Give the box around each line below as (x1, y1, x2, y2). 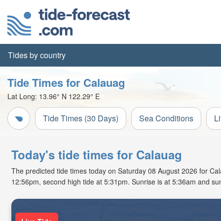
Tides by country (8, 49, 66, 61)
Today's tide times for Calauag (11, 146, 182, 163)
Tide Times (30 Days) (43, 112, 118, 124)
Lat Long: (7, 91, 39, 101)
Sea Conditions (139, 112, 193, 124)
